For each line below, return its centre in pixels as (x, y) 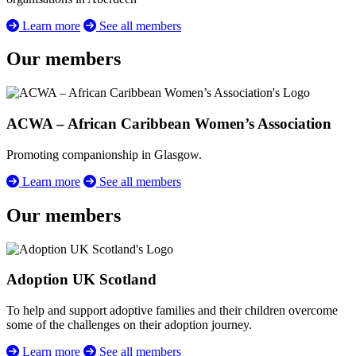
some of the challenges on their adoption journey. (129, 325)
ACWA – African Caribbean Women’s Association (169, 124)
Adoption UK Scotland (81, 280)
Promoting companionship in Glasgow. (104, 154)
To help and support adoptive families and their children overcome (172, 311)
